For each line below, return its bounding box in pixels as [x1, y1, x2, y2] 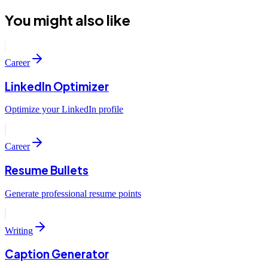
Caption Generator [5, 247, 109, 261]
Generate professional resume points [5, 188, 141, 199]
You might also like [5, 10, 130, 29]
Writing [5, 225, 33, 236]
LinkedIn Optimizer [5, 79, 109, 93]
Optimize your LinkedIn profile [5, 104, 123, 115]
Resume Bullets [5, 163, 89, 177]
